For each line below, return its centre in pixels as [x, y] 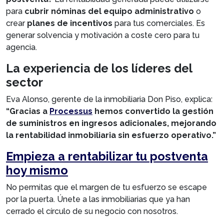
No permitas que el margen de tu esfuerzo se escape [106, 187]
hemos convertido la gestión [153, 111]
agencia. [21, 47]
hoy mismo [37, 170]
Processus [71, 111]
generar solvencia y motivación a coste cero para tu [103, 35]
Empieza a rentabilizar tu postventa [107, 156]
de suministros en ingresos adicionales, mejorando [111, 123]
